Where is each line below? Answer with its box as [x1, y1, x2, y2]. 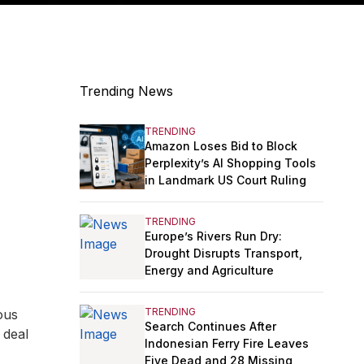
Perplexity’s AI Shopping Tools [145, 155, 316, 170]
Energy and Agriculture [145, 262, 274, 277]
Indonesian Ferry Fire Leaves [145, 336, 309, 350]
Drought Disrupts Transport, [145, 245, 302, 260]
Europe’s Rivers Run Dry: [145, 228, 282, 243]
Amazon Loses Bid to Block [145, 138, 297, 153]
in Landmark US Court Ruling [145, 172, 306, 187]
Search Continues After [145, 318, 276, 333]
